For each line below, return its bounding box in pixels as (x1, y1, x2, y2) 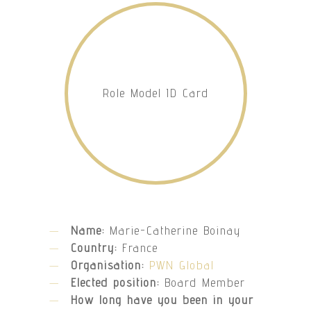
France (122, 241, 159, 255)
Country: (71, 241, 123, 255)
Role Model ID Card (102, 86, 209, 101)
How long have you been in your (71, 293, 255, 308)
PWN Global (149, 258, 215, 273)
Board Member (165, 276, 246, 290)
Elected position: (71, 276, 165, 290)
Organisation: (71, 258, 150, 273)
